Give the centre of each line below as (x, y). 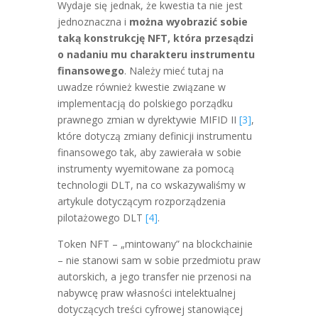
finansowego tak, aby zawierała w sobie (149, 152)
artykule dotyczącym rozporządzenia (141, 201)
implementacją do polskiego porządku (145, 103)
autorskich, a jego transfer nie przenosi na (154, 276)
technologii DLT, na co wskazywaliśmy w (151, 185)
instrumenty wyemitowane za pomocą (146, 169)
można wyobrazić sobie (188, 22)
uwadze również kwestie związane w (141, 87)
